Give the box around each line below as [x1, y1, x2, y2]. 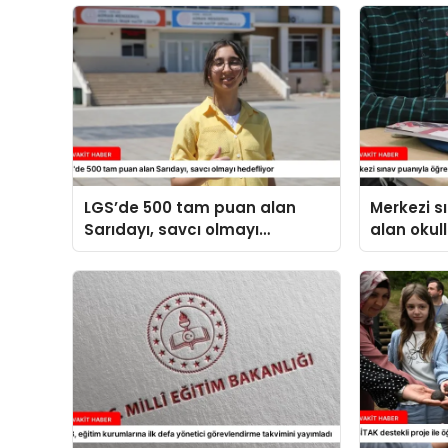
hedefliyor [83, 240, 164, 262]
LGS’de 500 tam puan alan [83, 196, 296, 218]
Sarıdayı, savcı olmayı [83, 218, 259, 240]
